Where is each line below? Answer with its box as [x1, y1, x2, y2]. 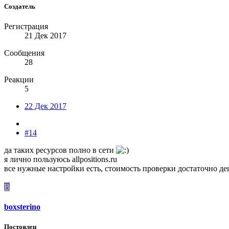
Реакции [4, 75, 34, 84]
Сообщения [4, 48, 44, 57]
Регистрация [4, 21, 48, 31]
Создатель [4, 2, 35, 10]
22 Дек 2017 [25, 101, 66, 110]
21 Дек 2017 [25, 31, 66, 40]
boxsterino [4, 202, 40, 212]
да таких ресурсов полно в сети [4, 145, 116, 154]
